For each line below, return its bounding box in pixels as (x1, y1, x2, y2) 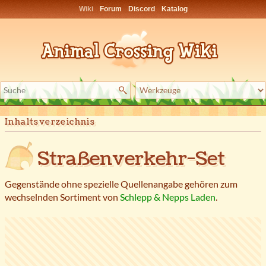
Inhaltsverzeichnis (5, 116, 96, 128)
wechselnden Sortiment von (5, 191, 120, 203)
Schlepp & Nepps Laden (120, 191, 216, 203)
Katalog (161, 5, 188, 13)
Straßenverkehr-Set (37, 145, 225, 173)
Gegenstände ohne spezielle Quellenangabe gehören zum (5, 178, 237, 190)
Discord (128, 5, 155, 13)
